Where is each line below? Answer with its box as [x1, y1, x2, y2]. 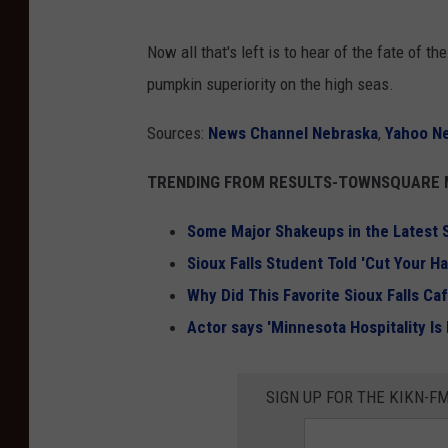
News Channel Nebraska [208, 122, 378, 143]
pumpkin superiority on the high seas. [147, 73, 394, 94]
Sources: [147, 122, 208, 143]
